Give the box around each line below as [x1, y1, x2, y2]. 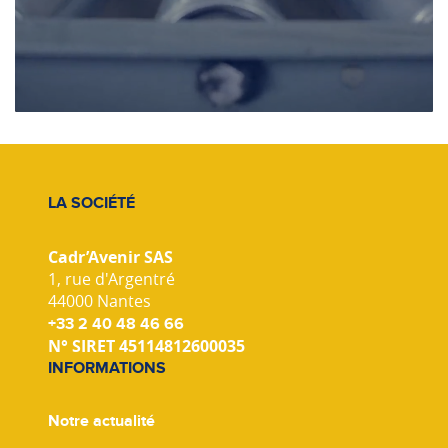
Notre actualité [48, 411, 155, 432]
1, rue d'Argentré [48, 268, 175, 291]
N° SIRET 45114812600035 [48, 335, 245, 358]
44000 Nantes [48, 290, 151, 313]
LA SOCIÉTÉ [48, 193, 135, 214]
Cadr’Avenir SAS [48, 246, 173, 269]
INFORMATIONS [48, 358, 166, 379]
